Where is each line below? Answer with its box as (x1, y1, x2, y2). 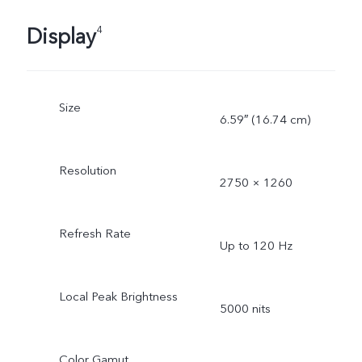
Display (26, 22, 96, 52)
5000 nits (219, 300, 271, 317)
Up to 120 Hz (219, 237, 293, 254)
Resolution (58, 162, 116, 179)
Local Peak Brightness (58, 288, 178, 305)
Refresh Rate (58, 225, 131, 242)
